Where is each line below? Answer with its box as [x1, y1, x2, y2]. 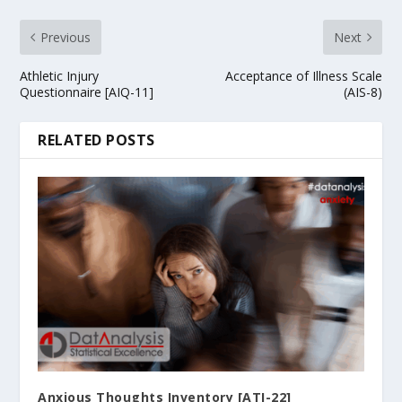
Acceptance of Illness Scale [224, 66, 382, 84]
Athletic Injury [20, 66, 100, 84]
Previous [40, 28, 92, 46]
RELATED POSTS [38, 129, 155, 150]
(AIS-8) [343, 83, 382, 100]
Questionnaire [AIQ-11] [20, 83, 154, 100]
